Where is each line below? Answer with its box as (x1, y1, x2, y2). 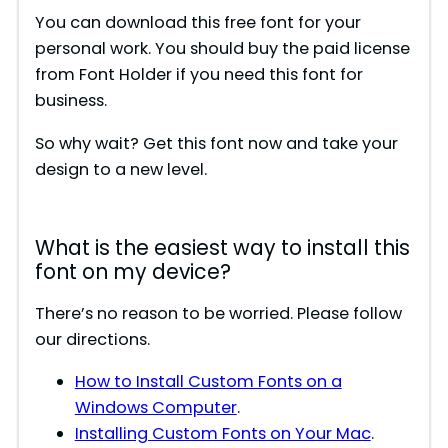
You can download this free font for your (34, 11, 361, 35)
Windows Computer (74, 396, 237, 420)
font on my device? (34, 257, 231, 286)
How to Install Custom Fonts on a (74, 370, 342, 394)
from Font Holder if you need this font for (34, 63, 363, 87)
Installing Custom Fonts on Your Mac (74, 422, 371, 446)
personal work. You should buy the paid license (34, 37, 410, 61)
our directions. (34, 327, 150, 351)
